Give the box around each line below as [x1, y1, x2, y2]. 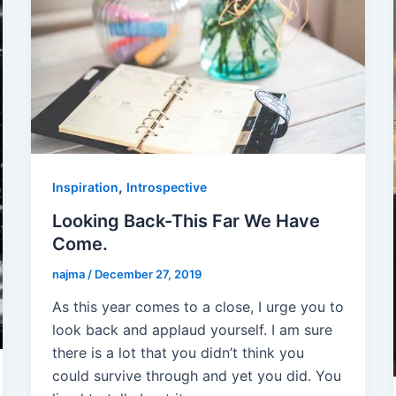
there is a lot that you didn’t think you [51, 344, 304, 362]
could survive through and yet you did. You [51, 367, 341, 385]
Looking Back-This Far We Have [51, 209, 320, 232]
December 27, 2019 [94, 266, 202, 281]
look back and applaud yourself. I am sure [51, 321, 332, 339]
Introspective [126, 179, 207, 194]
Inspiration [51, 179, 118, 194]
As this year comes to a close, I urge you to [51, 298, 344, 316]
